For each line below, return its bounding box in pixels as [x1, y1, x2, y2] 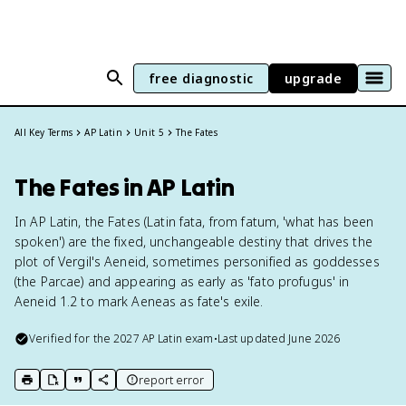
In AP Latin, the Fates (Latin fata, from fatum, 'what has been [14, 213, 374, 230]
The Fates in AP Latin [14, 172, 235, 202]
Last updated [217, 331, 289, 346]
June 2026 [288, 331, 341, 346]
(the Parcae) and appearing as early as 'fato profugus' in [14, 273, 350, 290]
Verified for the [29, 331, 114, 346]
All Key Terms [14, 126, 73, 139]
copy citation [71, 378, 147, 396]
